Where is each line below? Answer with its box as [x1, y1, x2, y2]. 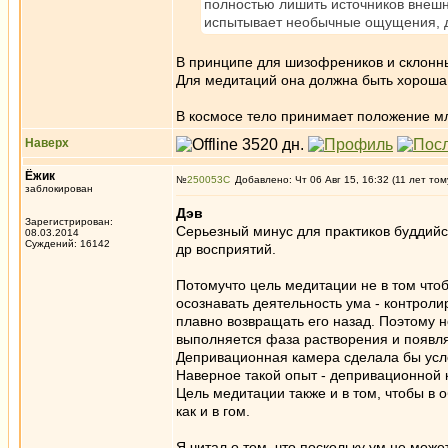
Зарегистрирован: [25, 216, 113, 227]
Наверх [25, 136, 69, 150]
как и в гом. [176, 403, 250, 419]
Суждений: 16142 [25, 238, 110, 249]
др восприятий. [176, 241, 276, 257]
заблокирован [25, 183, 93, 194]
